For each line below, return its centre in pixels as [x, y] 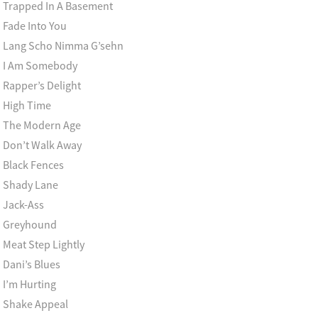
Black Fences [33, 165]
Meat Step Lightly [44, 244]
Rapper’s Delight [42, 85]
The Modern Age [42, 125]
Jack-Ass [23, 204]
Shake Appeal [35, 304]
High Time [27, 105]
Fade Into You [35, 26]
